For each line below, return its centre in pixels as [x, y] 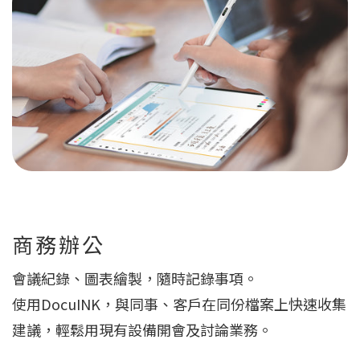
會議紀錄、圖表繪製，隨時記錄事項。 [135, 278]
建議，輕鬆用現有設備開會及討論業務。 [142, 330]
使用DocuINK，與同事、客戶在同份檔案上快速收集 [179, 304]
